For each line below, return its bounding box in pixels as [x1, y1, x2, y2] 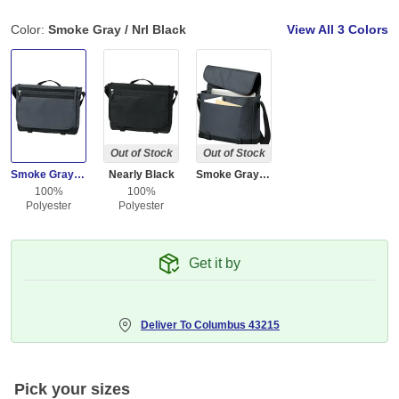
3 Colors [338, 22, 388, 37]
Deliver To [141, 319, 194, 332]
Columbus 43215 [194, 319, 280, 332]
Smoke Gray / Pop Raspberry [259, 168, 270, 182]
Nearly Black [108, 168, 175, 182]
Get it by [189, 256, 240, 272]
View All [287, 22, 338, 37]
